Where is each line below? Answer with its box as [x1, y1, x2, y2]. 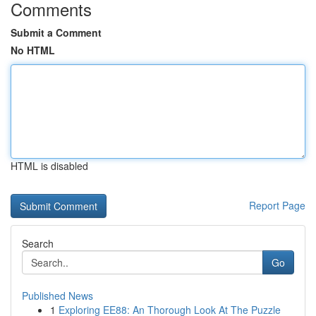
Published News [22, 288, 93, 303]
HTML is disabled [11, 159, 88, 173]
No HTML [11, 43, 55, 57]
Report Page [249, 198, 305, 212]
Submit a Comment [11, 25, 102, 39]
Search [22, 236, 54, 250]
